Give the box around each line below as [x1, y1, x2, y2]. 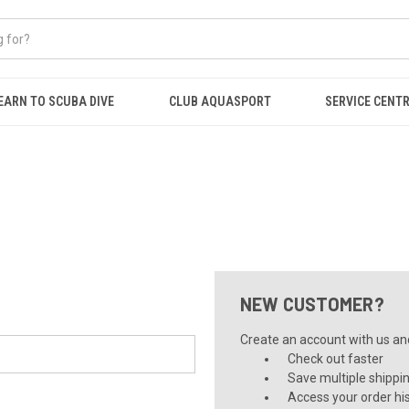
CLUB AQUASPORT [168, 94, 271, 109]
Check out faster [288, 351, 384, 366]
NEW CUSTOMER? [239, 293, 384, 315]
